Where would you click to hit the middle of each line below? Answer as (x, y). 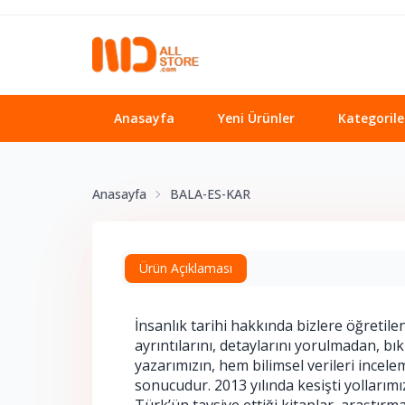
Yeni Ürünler (256, 118)
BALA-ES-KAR (210, 194)
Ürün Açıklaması (186, 268)
